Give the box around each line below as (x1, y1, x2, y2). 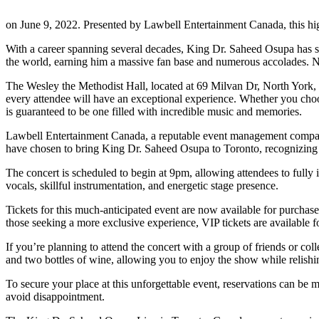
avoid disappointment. (6, 290, 105, 303)
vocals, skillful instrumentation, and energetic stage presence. (6, 179, 278, 192)
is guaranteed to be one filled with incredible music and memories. (6, 105, 302, 117)
